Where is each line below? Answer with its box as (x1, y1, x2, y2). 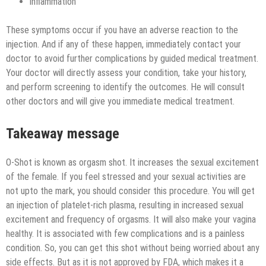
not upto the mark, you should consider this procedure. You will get (6, 185, 255, 197)
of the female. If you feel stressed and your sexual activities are (6, 171, 246, 183)
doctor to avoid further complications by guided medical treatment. (6, 52, 258, 64)
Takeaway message (6, 125, 119, 142)
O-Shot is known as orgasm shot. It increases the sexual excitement (6, 157, 259, 169)
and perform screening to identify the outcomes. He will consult (6, 81, 245, 93)
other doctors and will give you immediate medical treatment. (6, 95, 235, 107)
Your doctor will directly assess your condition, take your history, (6, 66, 246, 78)
